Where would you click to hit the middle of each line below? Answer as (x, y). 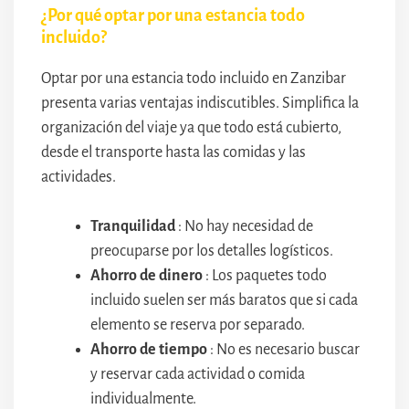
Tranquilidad (133, 226)
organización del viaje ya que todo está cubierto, (191, 128)
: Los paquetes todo (265, 276)
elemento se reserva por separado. (198, 325)
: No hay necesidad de (244, 226)
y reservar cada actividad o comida (198, 374)
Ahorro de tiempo (149, 350)
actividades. (79, 177)
